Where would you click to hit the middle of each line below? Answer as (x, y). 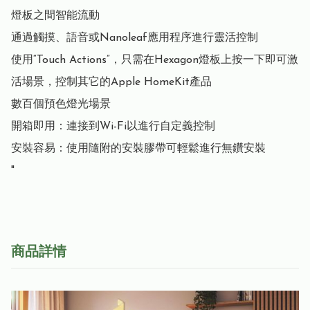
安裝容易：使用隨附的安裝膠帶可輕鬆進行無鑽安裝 (138, 149)
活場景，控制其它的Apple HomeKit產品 (111, 83)
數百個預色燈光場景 (61, 105)
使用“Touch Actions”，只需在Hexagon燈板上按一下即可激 (155, 61)
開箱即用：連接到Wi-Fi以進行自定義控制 (113, 127)
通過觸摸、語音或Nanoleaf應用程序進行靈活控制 (135, 38)
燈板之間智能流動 (55, 16)
